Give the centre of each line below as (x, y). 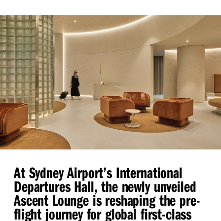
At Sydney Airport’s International (98, 172)
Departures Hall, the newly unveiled (105, 186)
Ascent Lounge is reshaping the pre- (107, 200)
